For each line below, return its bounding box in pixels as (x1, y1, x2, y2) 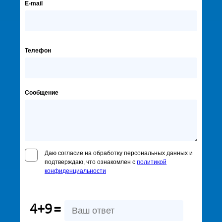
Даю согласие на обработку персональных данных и (45, 150, 193, 157)
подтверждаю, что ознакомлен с (45, 159, 137, 166)
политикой (137, 159, 166, 166)
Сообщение (25, 89, 58, 96)
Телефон (25, 47, 51, 54)
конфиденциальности (45, 167, 106, 174)
